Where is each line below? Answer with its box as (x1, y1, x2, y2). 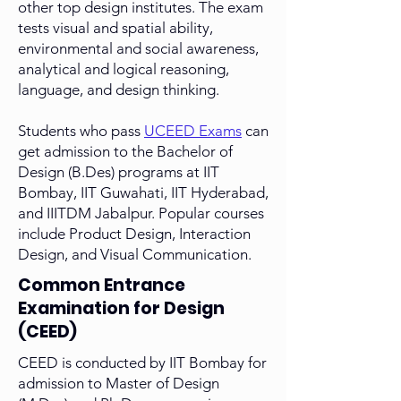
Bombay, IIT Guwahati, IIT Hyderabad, (18, 183, 269, 202)
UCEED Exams (144, 122, 242, 141)
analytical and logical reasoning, (18, 60, 229, 79)
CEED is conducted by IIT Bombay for (18, 354, 267, 372)
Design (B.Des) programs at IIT (18, 163, 219, 182)
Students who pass (18, 122, 144, 141)
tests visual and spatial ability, (18, 19, 213, 38)
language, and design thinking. (18, 81, 219, 99)
